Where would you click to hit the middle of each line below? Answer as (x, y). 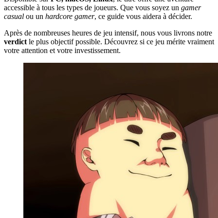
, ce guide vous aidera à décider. (143, 16)
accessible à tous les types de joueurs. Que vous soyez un (92, 7)
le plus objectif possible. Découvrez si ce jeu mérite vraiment (120, 41)
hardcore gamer (70, 16)
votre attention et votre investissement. (62, 50)
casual (14, 16)
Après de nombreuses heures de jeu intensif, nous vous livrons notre (108, 33)
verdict (15, 41)
